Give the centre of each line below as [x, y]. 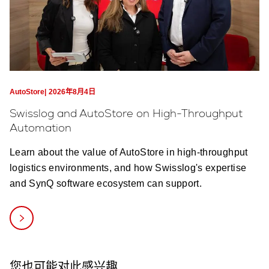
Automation [41, 128]
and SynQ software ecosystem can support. [106, 184]
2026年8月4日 [72, 92]
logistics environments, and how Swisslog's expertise [128, 168]
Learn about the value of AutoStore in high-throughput [129, 153]
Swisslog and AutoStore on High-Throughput [126, 113]
